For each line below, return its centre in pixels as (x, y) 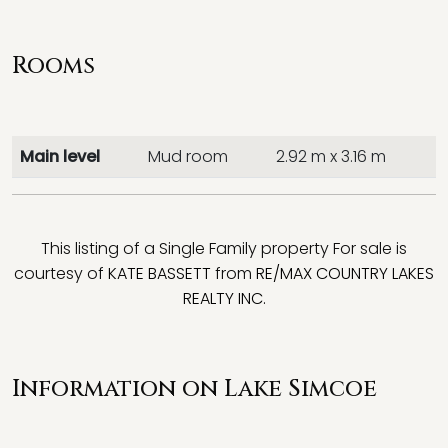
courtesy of (61, 273)
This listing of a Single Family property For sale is (224, 248)
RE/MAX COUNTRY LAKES (345, 273)
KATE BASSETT (159, 273)
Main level (60, 156)
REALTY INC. (224, 298)
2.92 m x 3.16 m (331, 156)
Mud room (188, 156)
